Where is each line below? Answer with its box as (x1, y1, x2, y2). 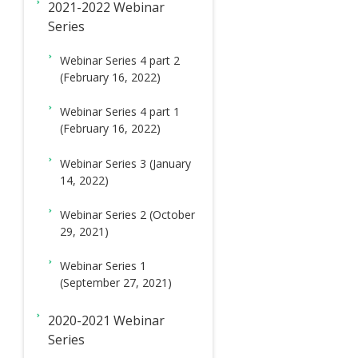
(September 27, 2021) (60, 275, 173, 291)
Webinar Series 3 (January (60, 155, 192, 171)
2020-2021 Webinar (48, 312, 165, 330)
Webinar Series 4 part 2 (60, 53, 181, 69)
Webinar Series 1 (60, 258, 147, 274)
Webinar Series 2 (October (60, 206, 196, 222)
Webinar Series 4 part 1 (60, 104, 181, 120)
